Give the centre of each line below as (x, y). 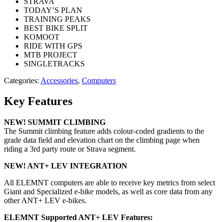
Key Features (38, 101)
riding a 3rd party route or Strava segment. (70, 149)
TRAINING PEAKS (57, 19)
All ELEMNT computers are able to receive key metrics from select (110, 183)
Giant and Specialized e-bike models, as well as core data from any (108, 192)
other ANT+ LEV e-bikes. (45, 201)
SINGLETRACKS (54, 63)
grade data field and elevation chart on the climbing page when (102, 140)
